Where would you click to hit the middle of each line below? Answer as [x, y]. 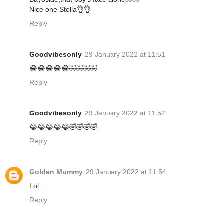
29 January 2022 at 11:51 [125, 54]
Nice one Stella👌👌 [60, 9]
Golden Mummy [56, 171]
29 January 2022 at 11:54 [126, 171]
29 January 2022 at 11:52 [125, 113]
